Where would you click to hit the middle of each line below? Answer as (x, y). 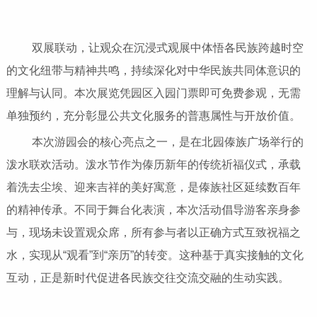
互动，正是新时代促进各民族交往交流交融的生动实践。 (148, 278)
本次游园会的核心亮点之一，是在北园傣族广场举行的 (157, 142)
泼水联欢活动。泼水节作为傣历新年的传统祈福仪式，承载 (153, 165)
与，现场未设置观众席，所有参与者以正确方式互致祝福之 (153, 233)
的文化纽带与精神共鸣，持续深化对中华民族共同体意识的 (153, 71)
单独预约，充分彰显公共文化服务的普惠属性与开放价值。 (153, 116)
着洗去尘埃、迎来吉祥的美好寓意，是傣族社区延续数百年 (153, 188)
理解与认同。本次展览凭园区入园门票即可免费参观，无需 (153, 93)
